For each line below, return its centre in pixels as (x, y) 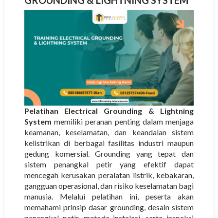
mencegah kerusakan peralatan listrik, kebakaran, (109, 175)
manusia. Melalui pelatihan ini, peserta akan (109, 196)
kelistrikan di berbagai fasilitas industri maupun (109, 143)
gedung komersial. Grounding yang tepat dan (109, 153)
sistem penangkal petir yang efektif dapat (109, 164)
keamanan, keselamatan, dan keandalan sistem (109, 132)
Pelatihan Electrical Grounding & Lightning (109, 110)
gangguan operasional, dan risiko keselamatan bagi (109, 185)
